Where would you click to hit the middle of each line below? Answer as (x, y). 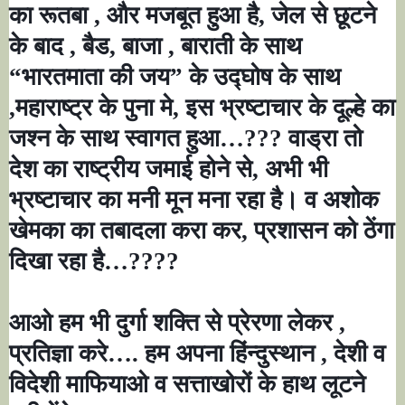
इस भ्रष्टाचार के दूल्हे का (290, 108)
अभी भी (297, 170)
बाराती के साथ (241, 47)
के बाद (39, 47)
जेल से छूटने (324, 16)
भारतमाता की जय (96, 77)
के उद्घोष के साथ (265, 77)
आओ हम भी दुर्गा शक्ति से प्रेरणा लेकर (174, 323)
